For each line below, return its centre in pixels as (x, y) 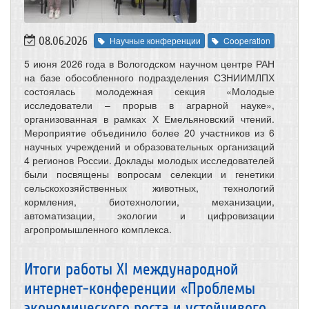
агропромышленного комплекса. (98, 229)
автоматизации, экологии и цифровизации (149, 215)
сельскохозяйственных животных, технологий (149, 187)
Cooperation (247, 40)
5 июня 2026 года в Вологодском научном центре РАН (149, 63)
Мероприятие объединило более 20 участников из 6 (149, 132)
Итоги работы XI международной (131, 269)
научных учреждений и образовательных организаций (149, 146)
